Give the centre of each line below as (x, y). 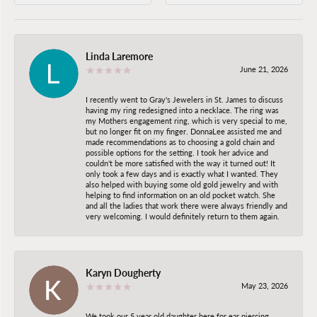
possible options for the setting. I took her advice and (177, 152)
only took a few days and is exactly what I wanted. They (182, 173)
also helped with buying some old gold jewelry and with (182, 184)
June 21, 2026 (264, 69)
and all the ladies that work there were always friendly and (186, 205)
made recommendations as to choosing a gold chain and (180, 142)
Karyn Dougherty (123, 272)
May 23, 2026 (265, 285)
